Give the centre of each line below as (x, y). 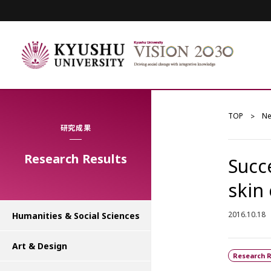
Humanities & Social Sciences (76, 216)
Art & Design (40, 246)
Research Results (76, 159)
